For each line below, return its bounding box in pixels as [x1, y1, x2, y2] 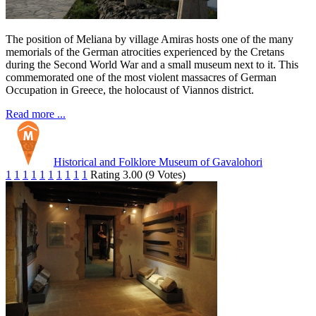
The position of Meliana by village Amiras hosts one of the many [6, 33, 293, 46]
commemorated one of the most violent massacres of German [6, 71, 276, 84]
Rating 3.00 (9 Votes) [90, 169, 186, 181]
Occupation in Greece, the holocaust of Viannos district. [6, 84, 254, 97]
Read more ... [6, 108, 66, 121]
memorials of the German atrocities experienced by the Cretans [6, 46, 284, 59]
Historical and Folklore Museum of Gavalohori [54, 156, 262, 169]
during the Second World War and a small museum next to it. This [6, 59, 298, 71]
